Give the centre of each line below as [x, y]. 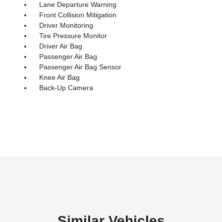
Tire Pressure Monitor [73, 35]
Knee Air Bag [59, 77]
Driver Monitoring [66, 25]
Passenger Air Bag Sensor [80, 67]
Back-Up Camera [66, 87]
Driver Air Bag [60, 46]
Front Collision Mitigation [78, 15]
